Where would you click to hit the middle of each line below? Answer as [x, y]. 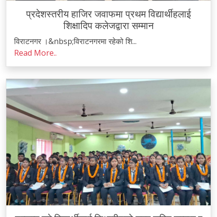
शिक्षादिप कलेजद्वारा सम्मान [108, 26]
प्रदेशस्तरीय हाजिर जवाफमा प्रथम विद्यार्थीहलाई [108, 14]
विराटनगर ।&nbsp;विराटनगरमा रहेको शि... [75, 41]
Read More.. [35, 53]
